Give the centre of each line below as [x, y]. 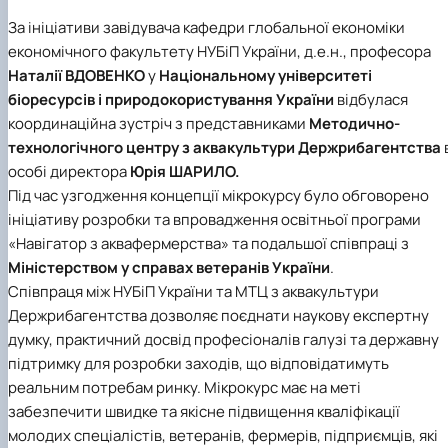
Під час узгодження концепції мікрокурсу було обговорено [218, 196]
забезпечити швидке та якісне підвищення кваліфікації [204, 412]
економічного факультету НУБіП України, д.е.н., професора [219, 52]
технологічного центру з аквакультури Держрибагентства [224, 148]
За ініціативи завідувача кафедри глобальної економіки [206, 28]
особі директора [69, 172]
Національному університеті [265, 76]
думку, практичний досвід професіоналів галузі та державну [223, 340]
